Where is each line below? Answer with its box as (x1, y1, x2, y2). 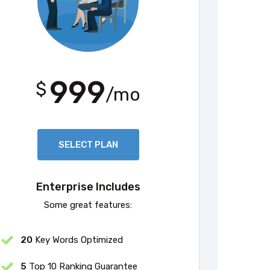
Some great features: (44, 199, 132, 210)
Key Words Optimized (33, 234, 123, 245)
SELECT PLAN (58, 139, 118, 150)
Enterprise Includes (36, 180, 140, 193)
